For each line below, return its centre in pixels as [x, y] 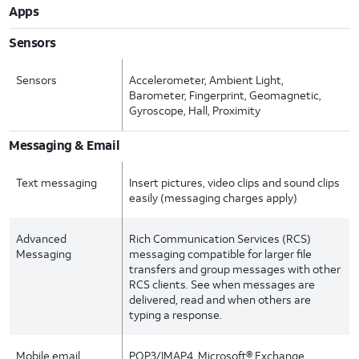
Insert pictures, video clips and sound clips [235, 182]
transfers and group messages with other [235, 269]
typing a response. [176, 315]
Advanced [41, 238]
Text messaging [56, 182]
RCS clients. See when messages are [222, 284]
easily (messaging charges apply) [214, 198]
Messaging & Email [65, 145]
